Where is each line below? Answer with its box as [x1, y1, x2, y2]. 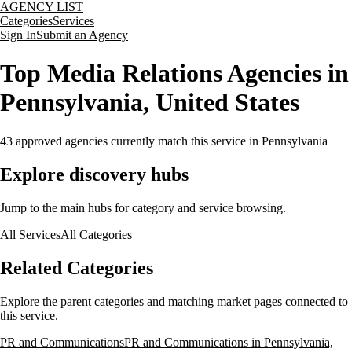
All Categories [60, 227, 132, 241]
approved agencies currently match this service [13, 134, 246, 148]
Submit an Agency [36, 28, 128, 42]
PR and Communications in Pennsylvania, [124, 335, 333, 349]
